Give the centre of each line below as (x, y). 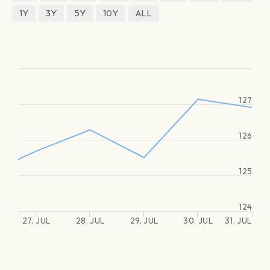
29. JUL (144, 221)
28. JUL (90, 221)
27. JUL (36, 221)
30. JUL (198, 221)
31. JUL (238, 221)
